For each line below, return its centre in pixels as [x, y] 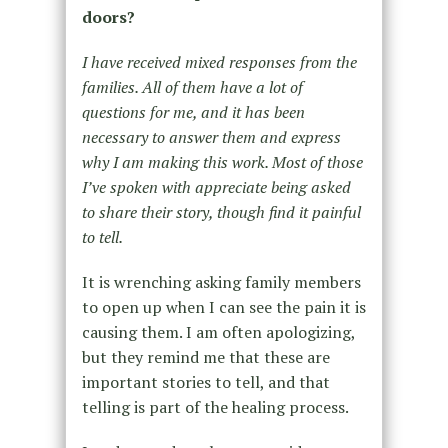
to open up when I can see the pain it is [223, 306]
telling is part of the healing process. [215, 406]
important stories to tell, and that [205, 381]
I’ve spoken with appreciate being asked [216, 186]
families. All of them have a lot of [192, 86]
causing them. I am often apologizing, [218, 331]
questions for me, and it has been [193, 111]
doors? [108, 16]
